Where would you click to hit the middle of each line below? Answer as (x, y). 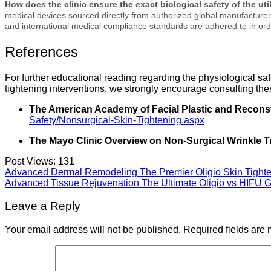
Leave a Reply (43, 206)
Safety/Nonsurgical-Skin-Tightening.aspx (117, 120)
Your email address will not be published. (93, 230)
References (41, 51)
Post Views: (30, 161)
